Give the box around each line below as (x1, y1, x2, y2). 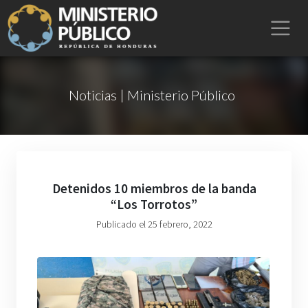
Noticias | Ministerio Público (68, 87, 235, 103)
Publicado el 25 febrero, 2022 (96, 218, 212, 230)
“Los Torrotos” (111, 196, 197, 212)
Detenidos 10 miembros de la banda (52, 180, 256, 197)
